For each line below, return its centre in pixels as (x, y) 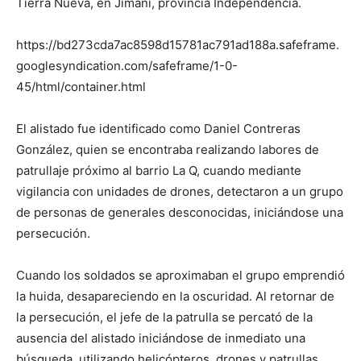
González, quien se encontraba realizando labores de (168, 150)
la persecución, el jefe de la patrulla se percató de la (164, 317)
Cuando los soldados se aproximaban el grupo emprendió (180, 276)
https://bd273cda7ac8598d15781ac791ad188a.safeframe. (178, 45)
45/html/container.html (81, 87)
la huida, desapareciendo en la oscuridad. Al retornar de (175, 297)
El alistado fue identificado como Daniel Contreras (158, 129)
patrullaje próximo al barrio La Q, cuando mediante (159, 171)
